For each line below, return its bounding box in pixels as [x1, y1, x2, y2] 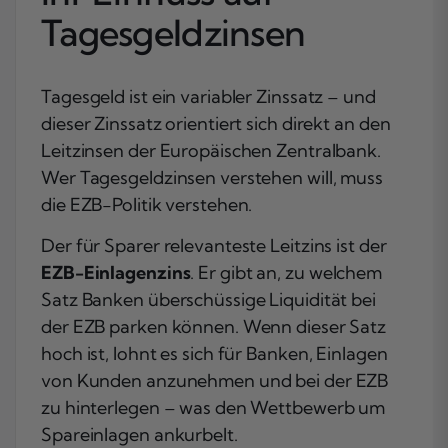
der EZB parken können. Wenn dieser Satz [41, 314, 387, 338]
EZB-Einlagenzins [41, 260, 191, 284]
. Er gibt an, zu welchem [190, 260, 383, 284]
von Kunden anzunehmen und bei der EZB [41, 368, 389, 392]
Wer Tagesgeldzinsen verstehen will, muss [41, 165, 383, 189]
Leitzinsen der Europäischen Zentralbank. [41, 138, 381, 162]
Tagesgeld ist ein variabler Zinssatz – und [41, 84, 376, 108]
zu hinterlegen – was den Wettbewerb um [41, 395, 386, 419]
